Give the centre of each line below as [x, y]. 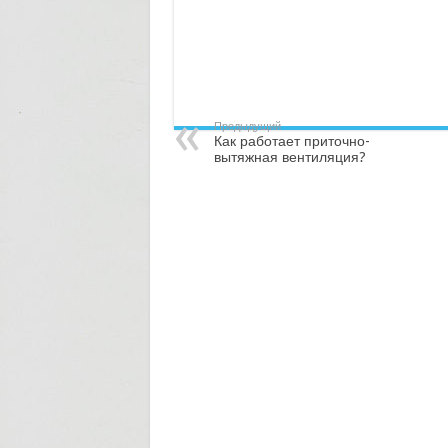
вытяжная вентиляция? [289, 157]
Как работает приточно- [291, 141]
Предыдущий [247, 126]
